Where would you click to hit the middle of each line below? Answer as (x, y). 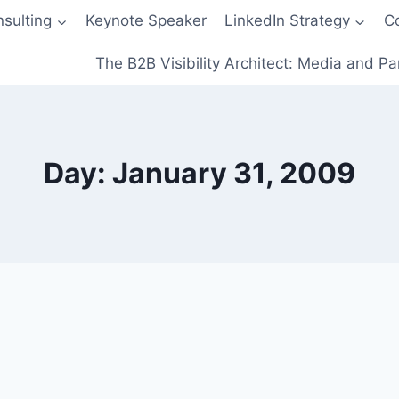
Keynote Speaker (146, 21)
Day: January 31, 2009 (199, 173)
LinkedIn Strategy (288, 21)
